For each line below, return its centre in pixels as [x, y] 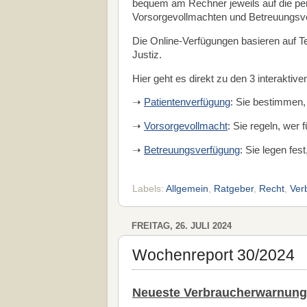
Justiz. [147, 54]
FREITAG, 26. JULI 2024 [182, 225]
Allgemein [187, 188]
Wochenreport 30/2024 [213, 255]
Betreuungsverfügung [192, 150]
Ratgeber [234, 188]
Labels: [149, 188]
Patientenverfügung [187, 102]
